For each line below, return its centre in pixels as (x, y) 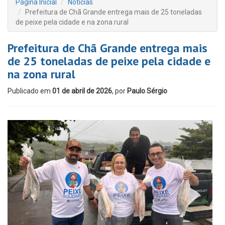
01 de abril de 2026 (82, 91)
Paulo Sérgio (147, 91)
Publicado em (30, 91)
